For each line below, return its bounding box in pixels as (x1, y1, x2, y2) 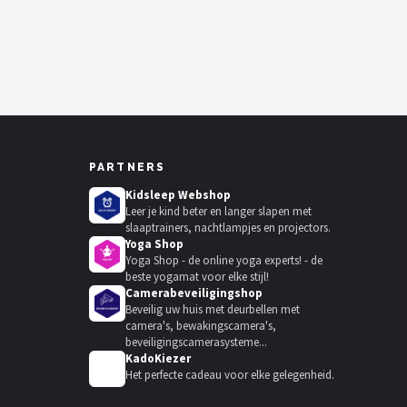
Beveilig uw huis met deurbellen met (125, 302, 300, 317)
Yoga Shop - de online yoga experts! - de (125, 253, 323, 268)
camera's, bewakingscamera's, (125, 318, 276, 333)
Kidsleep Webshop (125, 187, 231, 203)
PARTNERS (89, 161, 166, 174)
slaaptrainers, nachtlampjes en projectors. (125, 220, 331, 235)
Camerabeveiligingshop (125, 285, 263, 301)
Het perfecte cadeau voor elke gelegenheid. (125, 367, 334, 382)
